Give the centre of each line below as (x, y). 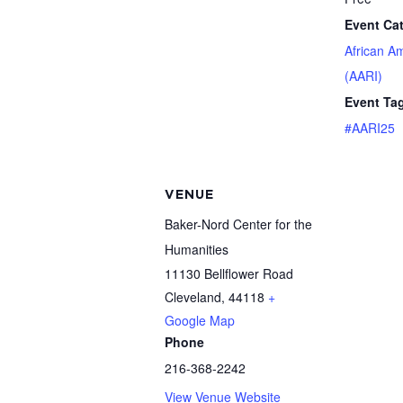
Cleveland (193, 297)
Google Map (200, 321)
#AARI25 (370, 128)
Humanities (197, 250)
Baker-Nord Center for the (238, 224)
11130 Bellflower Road (229, 274)
